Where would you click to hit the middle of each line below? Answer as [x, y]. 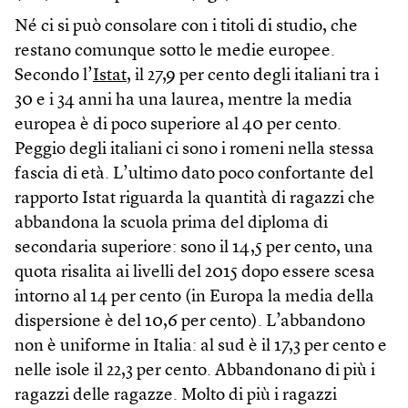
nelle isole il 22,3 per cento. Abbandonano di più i [195, 371]
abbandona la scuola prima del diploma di [171, 223]
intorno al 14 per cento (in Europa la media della [194, 297]
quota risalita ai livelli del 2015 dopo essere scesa [195, 272]
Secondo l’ [54, 76]
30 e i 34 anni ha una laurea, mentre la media [184, 100]
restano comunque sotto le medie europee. [175, 51]
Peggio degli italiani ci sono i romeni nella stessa [194, 149]
